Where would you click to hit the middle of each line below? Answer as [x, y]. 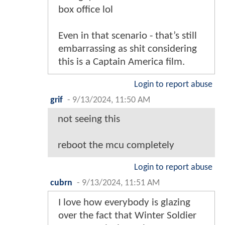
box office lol [86, 10]
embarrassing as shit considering [128, 49]
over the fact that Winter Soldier [127, 216]
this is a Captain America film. [122, 62]
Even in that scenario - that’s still [128, 36]
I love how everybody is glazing [124, 203]
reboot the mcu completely [116, 146]
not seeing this [89, 120]
